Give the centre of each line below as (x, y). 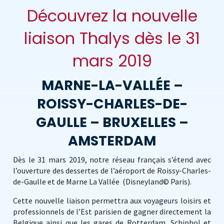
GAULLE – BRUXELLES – (112, 122)
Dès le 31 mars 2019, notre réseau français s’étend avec (112, 159)
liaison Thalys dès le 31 (112, 38)
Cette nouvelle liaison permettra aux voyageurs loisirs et (112, 200)
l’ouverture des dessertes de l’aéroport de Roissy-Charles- (112, 170)
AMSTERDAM (112, 141)
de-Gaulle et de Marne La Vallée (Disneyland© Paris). (102, 181)
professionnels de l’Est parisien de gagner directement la (112, 211)
